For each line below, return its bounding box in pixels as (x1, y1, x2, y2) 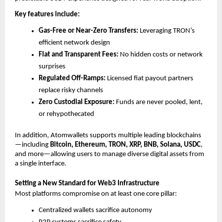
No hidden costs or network (118, 51, 203, 59)
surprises (39, 63, 65, 71)
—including (15, 141, 50, 149)
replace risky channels (39, 87, 103, 95)
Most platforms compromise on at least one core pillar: (15, 190, 177, 198)
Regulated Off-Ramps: (39, 75, 106, 83)
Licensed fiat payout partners (106, 75, 193, 83)
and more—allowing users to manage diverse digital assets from (15, 151, 204, 159)
